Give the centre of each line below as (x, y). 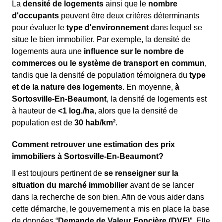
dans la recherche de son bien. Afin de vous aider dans (108, 197)
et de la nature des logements (67, 87)
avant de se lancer (161, 185)
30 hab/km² (95, 123)
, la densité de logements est (157, 99)
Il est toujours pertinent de (58, 173)
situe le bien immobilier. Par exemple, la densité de (101, 39)
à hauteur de (35, 111)
